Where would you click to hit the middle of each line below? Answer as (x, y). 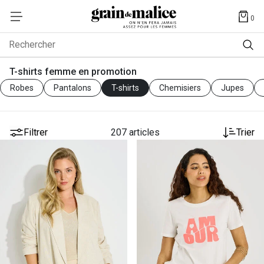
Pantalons (72, 88)
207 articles (135, 132)
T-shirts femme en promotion (73, 72)
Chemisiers (180, 88)
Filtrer (36, 132)
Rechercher (32, 44)
